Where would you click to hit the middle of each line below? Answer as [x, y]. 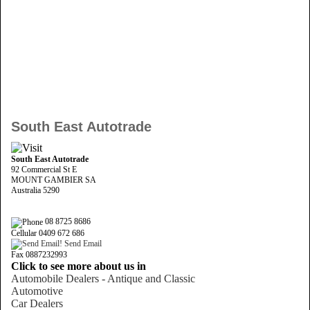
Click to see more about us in [79, 266]
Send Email [82, 243]
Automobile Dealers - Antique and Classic [103, 278]
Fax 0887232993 [39, 254]
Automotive [37, 291]
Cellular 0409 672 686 [48, 233]
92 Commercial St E [44, 170]
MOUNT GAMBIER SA [54, 180]
